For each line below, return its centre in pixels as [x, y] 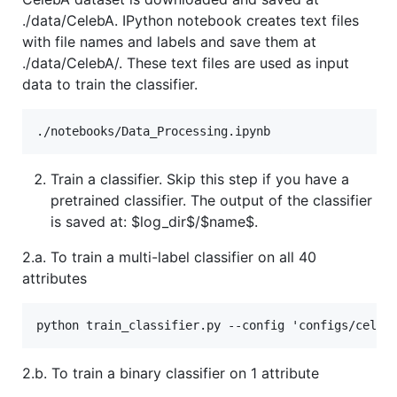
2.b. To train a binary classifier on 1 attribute [171, 374]
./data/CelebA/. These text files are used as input [186, 63]
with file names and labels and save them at [169, 42]
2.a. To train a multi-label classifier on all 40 [169, 257]
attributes [54, 279]
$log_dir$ [163, 222]
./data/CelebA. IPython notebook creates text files [191, 21]
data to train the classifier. [110, 85]
